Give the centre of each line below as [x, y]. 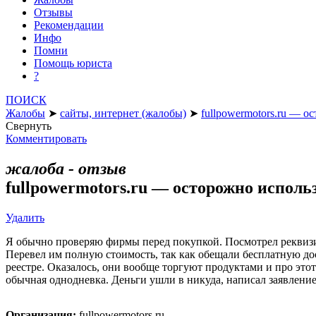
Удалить [25, 217]
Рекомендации [69, 25]
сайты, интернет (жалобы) [123, 113]
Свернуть [29, 126]
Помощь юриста [73, 63]
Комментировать [46, 138]
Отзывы [53, 12]
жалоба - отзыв [66, 168]
